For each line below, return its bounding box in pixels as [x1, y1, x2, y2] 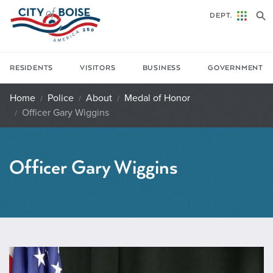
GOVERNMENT [207, 63, 263, 72]
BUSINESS [142, 63, 181, 72]
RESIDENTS [10, 63, 54, 72]
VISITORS [80, 63, 116, 72]
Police [48, 91, 74, 104]
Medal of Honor [124, 91, 190, 104]
